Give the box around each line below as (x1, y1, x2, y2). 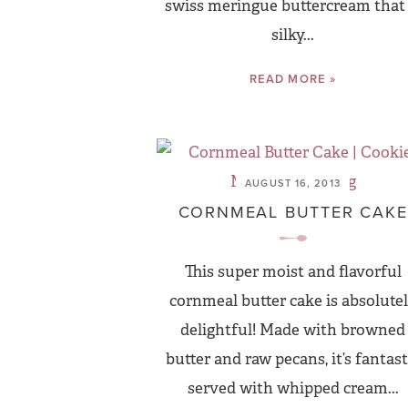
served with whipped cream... (187, 379, 399, 398)
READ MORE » (250, 70, 336, 87)
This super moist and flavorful (184, 262, 402, 281)
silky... (271, 25, 314, 45)
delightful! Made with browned (180, 321, 405, 340)
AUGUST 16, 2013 (245, 176, 341, 190)
